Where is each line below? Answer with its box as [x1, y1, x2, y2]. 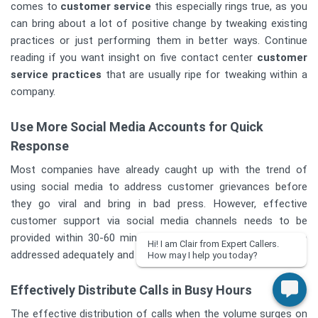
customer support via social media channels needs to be [11, 214, 307, 228]
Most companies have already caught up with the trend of [11, 163, 307, 177]
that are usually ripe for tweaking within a [102, 68, 307, 82]
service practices [11, 68, 102, 82]
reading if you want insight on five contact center [11, 51, 257, 65]
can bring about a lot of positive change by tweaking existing [11, 17, 307, 31]
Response [11, 138, 69, 154]
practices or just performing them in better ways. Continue [11, 34, 307, 48]
